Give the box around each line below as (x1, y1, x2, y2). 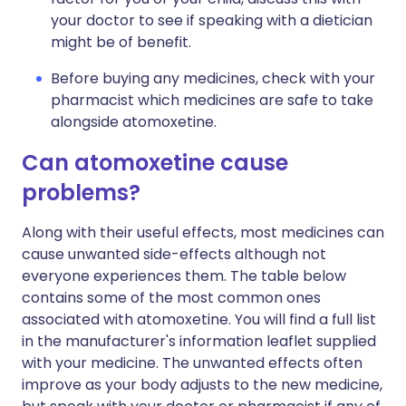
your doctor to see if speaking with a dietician (51, 10, 372, 31)
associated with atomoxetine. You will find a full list (22, 309, 376, 330)
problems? (22, 178, 140, 208)
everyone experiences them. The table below (22, 266, 346, 286)
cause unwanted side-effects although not (22, 244, 326, 265)
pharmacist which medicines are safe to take (51, 90, 373, 111)
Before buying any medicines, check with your (51, 68, 375, 89)
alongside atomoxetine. (51, 111, 217, 132)
